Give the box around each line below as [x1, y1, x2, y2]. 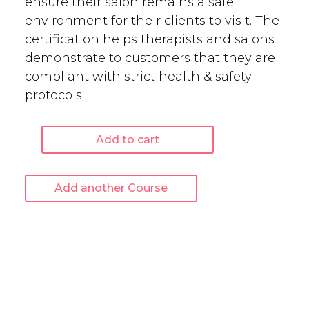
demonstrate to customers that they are [24, 50, 275, 66]
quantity [23, 272, 70, 286]
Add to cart [95, 132, 159, 146]
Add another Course [54, 181, 168, 195]
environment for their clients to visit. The [24, 13, 279, 28]
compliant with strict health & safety [24, 69, 252, 84]
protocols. [24, 88, 84, 103]
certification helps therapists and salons [24, 32, 275, 47]
